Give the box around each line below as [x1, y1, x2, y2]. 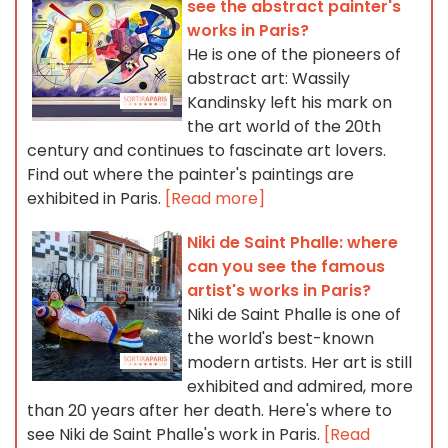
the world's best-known [187, 327, 374, 351]
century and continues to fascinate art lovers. [27, 139, 386, 163]
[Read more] [165, 187, 265, 211]
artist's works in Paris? [187, 279, 371, 303]
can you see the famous [187, 255, 385, 279]
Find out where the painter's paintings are [27, 163, 354, 187]
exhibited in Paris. [27, 187, 165, 211]
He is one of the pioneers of [187, 43, 401, 67]
